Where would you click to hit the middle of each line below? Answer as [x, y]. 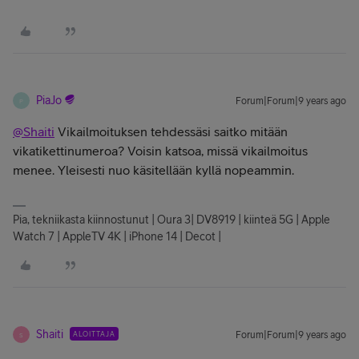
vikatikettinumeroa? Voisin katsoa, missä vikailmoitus [160, 151]
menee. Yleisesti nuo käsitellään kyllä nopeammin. [153, 170]
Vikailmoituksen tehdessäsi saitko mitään [171, 131]
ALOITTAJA [94, 334]
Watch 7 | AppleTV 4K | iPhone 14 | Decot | [117, 236]
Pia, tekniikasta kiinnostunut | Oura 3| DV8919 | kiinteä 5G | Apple [171, 220]
